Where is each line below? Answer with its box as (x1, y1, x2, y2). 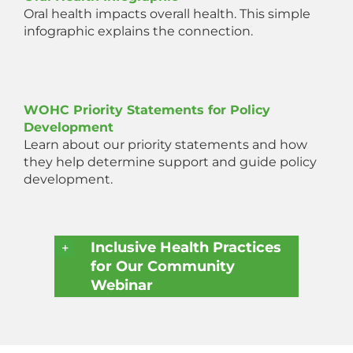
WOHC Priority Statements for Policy (24, 102, 270, 118)
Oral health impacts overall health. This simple (24, 6, 310, 22)
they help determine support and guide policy (24, 154, 317, 170)
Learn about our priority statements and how (24, 137, 307, 153)
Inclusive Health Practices (90, 239, 281, 257)
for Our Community (90, 258, 235, 276)
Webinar (90, 277, 153, 295)
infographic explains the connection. (24, 24, 253, 39)
